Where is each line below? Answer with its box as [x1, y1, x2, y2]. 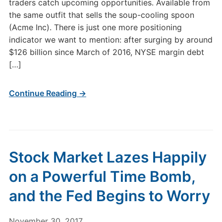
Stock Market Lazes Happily [8, 148, 207, 166]
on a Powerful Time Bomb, [8, 167, 195, 185]
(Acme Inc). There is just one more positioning [8, 22, 182, 32]
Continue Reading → [8, 88, 86, 98]
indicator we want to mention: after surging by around [8, 35, 213, 45]
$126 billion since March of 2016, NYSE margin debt [8, 47, 204, 57]
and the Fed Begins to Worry [8, 187, 210, 205]
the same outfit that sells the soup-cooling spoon [8, 10, 194, 20]
